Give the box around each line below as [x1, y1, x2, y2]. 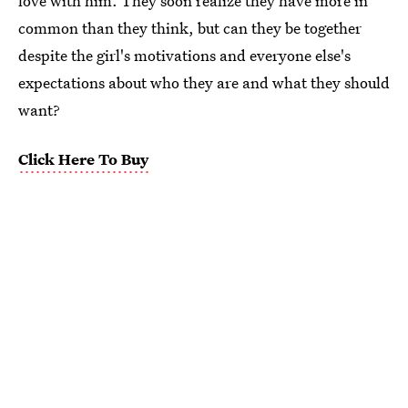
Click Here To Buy [18, 148, 148, 170]
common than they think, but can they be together [18, 17, 362, 39]
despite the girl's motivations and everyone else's [18, 45, 351, 66]
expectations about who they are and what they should [18, 72, 390, 94]
